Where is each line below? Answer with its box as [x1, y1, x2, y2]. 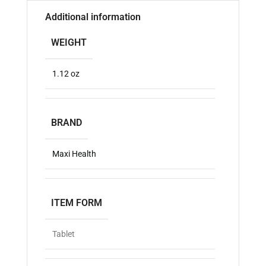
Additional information [45, 11, 141, 23]
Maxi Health [52, 148, 96, 159]
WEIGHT [51, 36, 87, 48]
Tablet [52, 229, 75, 239]
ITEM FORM [51, 197, 102, 208]
